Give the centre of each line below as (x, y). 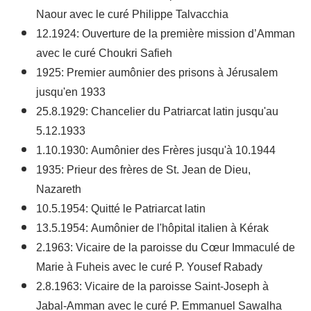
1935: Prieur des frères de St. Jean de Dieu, (143, 170)
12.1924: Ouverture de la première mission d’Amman (166, 34)
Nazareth (59, 190)
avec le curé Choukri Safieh (104, 54)
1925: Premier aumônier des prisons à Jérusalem (157, 73)
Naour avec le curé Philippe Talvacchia (132, 15)
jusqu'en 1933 (71, 93)
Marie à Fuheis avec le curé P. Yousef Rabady (149, 268)
